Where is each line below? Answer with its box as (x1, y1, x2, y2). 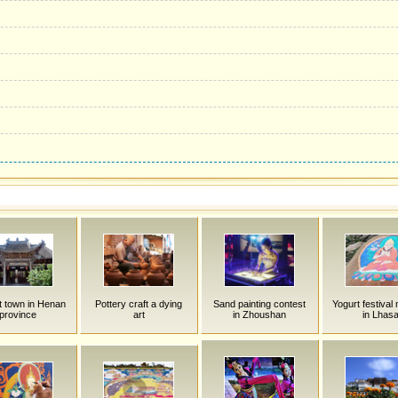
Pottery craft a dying (95, 298, 182, 309)
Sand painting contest (213, 298, 306, 309)
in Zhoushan (233, 309, 286, 320)
